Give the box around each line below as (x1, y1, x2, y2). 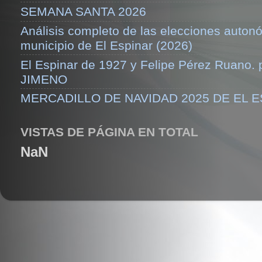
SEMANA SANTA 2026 (20, 5, 146, 19)
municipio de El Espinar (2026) (20, 38, 192, 52)
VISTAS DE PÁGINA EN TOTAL (20, 125, 198, 139)
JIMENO (20, 72, 67, 86)
